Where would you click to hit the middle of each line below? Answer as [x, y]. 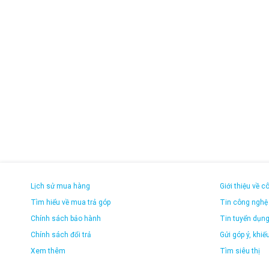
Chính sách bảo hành [65, 219]
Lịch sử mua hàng [60, 186]
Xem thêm [48, 251]
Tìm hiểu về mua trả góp [70, 203]
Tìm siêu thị [240, 251]
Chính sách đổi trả [61, 235]
